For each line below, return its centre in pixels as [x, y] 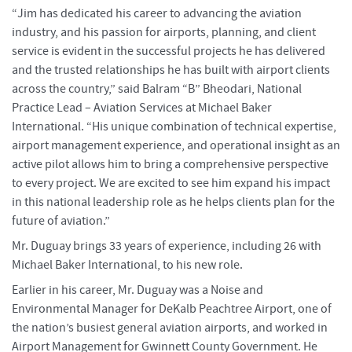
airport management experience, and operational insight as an [176, 145]
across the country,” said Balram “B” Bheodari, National [157, 88]
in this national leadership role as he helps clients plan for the [173, 202]
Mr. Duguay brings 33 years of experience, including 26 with [167, 246]
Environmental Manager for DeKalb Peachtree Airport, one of [172, 309]
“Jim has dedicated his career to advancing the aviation [157, 13]
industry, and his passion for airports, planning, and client [164, 32]
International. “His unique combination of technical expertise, [174, 126]
